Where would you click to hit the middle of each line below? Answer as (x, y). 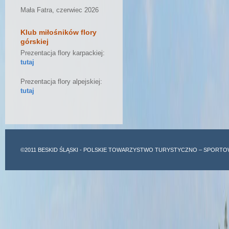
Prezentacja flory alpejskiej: (61, 82)
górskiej (35, 41)
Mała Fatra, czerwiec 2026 (60, 10)
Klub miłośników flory (59, 32)
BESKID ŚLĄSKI (58, 150)
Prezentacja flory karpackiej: (63, 53)
